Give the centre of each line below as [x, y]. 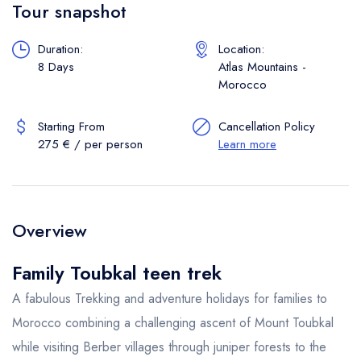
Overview [50, 230]
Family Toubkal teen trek [117, 273]
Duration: [60, 49]
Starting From [71, 127]
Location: [241, 49]
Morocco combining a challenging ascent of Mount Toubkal [173, 323]
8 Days [56, 67]
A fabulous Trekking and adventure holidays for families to [170, 299]
